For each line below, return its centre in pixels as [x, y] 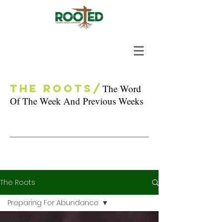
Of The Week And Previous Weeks [77, 101]
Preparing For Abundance [53, 203]
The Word [122, 88]
